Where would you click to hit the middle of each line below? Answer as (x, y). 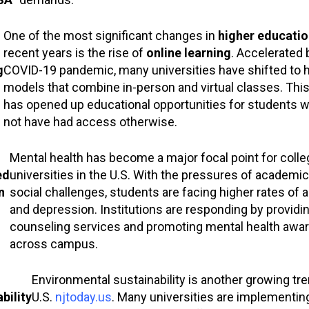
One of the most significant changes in (110, 35)
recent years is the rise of (74, 52)
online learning (188, 52)
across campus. (53, 243)
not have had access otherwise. (90, 121)
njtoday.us (83, 297)
